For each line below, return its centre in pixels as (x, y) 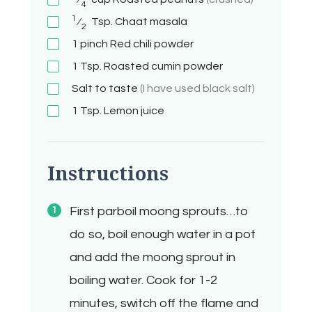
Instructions (108, 173)
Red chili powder (152, 44)
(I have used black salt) (197, 89)
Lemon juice (134, 111)
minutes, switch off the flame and (164, 304)
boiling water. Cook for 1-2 (143, 281)
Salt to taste (106, 89)
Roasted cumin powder (163, 67)
